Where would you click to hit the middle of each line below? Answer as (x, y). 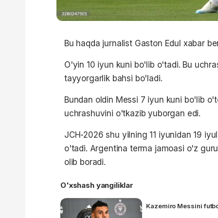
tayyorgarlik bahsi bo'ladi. (113, 78)
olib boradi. (85, 162)
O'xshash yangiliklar (97, 185)
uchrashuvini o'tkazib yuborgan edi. (133, 113)
